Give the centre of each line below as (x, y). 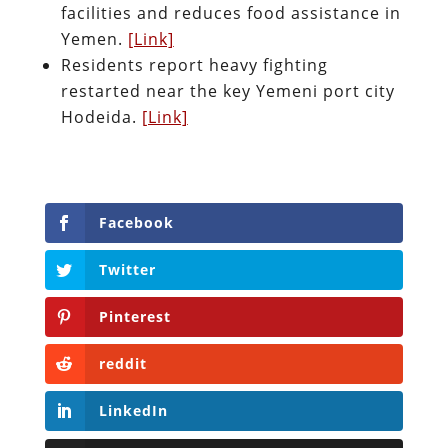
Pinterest (134, 317)
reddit (122, 364)
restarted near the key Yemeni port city (227, 90)
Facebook (136, 222)
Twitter (127, 269)
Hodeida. (101, 116)
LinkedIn (133, 411)
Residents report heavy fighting (194, 64)
